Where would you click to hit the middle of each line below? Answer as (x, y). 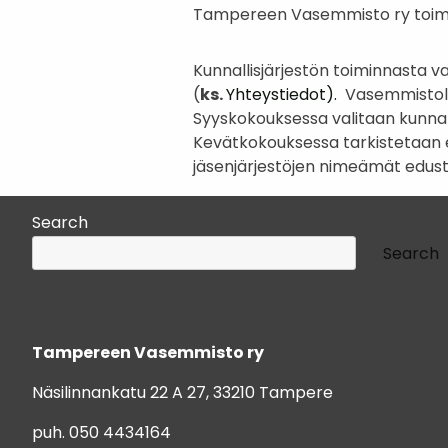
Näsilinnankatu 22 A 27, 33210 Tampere (182, 393)
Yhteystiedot (276, 96)
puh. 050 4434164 (101, 433)
